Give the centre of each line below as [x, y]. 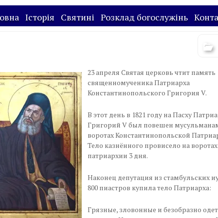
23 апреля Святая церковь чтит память [151, 72]
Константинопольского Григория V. [147, 92]
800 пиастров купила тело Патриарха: [149, 187]
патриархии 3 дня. [118, 155]
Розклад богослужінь [144, 17]
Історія [40, 17]
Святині [77, 17]
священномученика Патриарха [138, 82]
